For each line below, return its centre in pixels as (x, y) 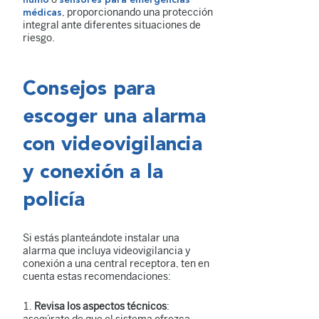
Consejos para (89, 89)
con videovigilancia (113, 145)
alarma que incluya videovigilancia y (106, 251)
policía (54, 200)
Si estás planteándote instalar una (101, 238)
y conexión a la (93, 173)
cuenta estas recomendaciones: (97, 276)
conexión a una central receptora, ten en (116, 263)
